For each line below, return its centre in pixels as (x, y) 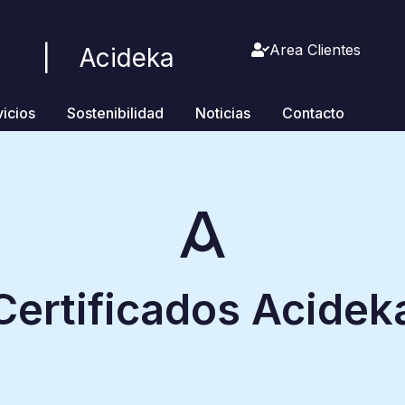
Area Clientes (315, 50)
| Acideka (108, 58)
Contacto (314, 113)
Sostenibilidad (116, 113)
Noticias (223, 113)
